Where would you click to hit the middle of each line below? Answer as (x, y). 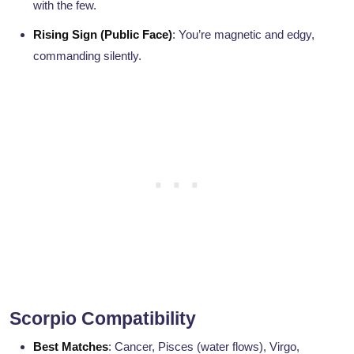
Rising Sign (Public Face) (103, 35)
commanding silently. (87, 56)
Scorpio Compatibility (103, 319)
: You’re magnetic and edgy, (243, 35)
